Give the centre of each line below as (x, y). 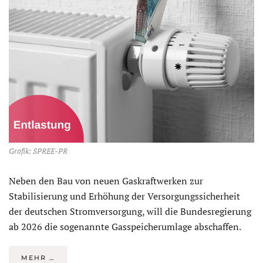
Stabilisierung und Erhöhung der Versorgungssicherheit (124, 196)
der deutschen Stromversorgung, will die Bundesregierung (130, 212)
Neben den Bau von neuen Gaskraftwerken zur (106, 181)
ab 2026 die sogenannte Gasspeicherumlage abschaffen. (125, 227)
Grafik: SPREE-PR (38, 151)
